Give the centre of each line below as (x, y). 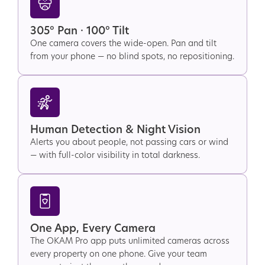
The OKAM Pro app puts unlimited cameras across (130, 241)
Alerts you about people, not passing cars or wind (129, 142)
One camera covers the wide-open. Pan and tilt (123, 43)
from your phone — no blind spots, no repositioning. (132, 56)
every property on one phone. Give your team (119, 254)
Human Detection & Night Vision (115, 129)
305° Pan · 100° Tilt (80, 30)
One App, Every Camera (93, 228)
